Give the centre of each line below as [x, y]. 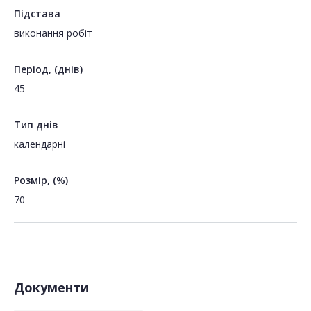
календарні [40, 144]
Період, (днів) [48, 69]
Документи [51, 288]
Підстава [37, 14]
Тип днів [36, 125]
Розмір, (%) [41, 180]
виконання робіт [53, 33]
